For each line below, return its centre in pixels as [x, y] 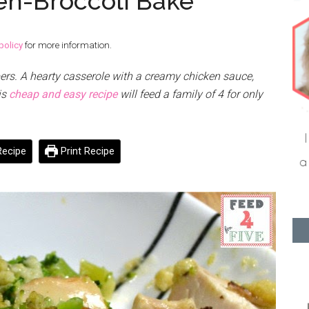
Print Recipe [86, 151]
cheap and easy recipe [63, 94]
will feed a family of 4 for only [190, 94]
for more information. [67, 45]
